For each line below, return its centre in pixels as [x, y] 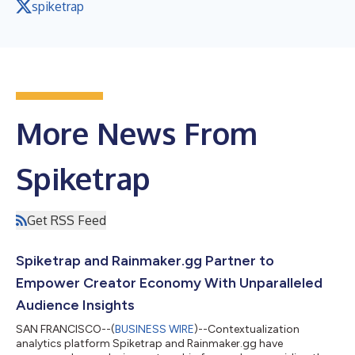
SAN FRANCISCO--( [65, 329]
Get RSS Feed [67, 220]
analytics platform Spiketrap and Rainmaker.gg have [149, 343]
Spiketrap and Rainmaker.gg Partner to [145, 260]
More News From [137, 133]
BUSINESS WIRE [155, 329]
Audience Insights [75, 305]
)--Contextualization [247, 329]
